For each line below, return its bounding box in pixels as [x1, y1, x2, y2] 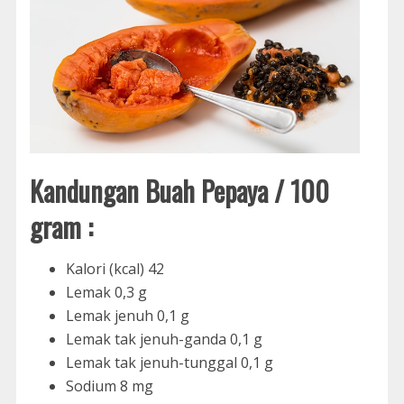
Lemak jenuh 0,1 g [65, 305, 189, 326]
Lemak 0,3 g [65, 281, 147, 302]
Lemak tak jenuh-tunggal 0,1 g [65, 352, 273, 372]
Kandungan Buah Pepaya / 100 [29, 170, 329, 211]
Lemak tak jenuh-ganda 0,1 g [65, 328, 262, 349]
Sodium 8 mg [65, 375, 153, 396]
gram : [29, 206, 93, 247]
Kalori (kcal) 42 [65, 258, 164, 279]
